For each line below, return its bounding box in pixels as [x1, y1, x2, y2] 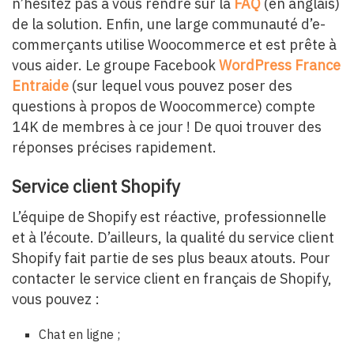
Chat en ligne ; [39, 326, 121, 343]
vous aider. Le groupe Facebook [12, 55, 219, 74]
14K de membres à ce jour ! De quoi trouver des [12, 117, 322, 136]
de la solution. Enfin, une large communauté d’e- [12, 14, 326, 33]
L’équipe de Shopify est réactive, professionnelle [12, 208, 326, 227]
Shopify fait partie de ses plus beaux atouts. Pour [12, 249, 330, 268]
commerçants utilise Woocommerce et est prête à [12, 35, 337, 54]
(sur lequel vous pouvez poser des [69, 76, 292, 95]
